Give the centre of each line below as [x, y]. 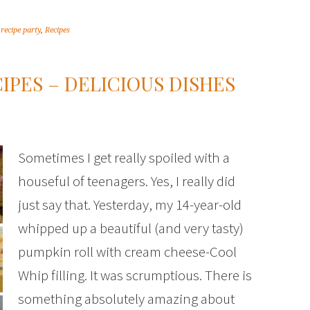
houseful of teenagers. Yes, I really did [127, 181]
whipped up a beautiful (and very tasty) [131, 228]
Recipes [57, 30]
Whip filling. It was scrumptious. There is [135, 275]
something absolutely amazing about [126, 299]
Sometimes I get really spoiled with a [124, 157]
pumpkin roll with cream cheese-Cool [127, 252]
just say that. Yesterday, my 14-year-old [130, 204]
